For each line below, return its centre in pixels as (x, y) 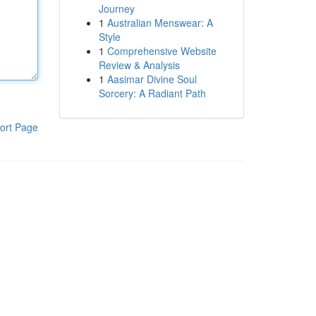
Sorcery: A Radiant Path (152, 93)
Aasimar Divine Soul (152, 79)
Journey (116, 8)
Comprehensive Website (162, 51)
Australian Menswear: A (160, 23)
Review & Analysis (139, 65)
